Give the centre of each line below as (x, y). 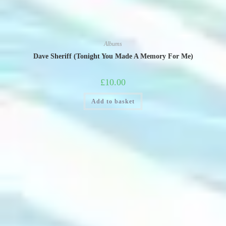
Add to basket (113, 101)
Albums (113, 44)
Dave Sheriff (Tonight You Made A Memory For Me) (113, 56)
